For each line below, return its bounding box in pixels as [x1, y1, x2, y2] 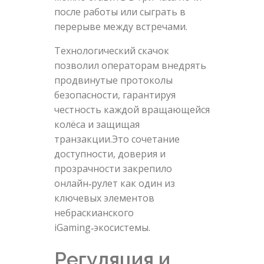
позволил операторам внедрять [54, 59, 206, 72]
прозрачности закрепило [54, 162, 172, 176]
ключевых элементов [54, 192, 154, 205]
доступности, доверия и [54, 147, 166, 161]
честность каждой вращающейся [54, 103, 210, 117]
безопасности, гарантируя [54, 88, 176, 102]
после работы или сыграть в [54, 5, 186, 19]
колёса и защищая [54, 118, 140, 131]
